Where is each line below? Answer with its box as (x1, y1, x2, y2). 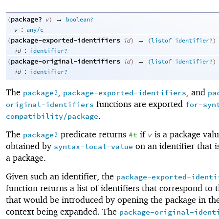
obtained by (6, 140, 54, 151)
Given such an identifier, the (6, 171, 116, 182)
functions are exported (94, 98, 185, 109)
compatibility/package (6, 110, 98, 122)
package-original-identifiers (11, 56, 120, 67)
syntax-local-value (54, 141, 133, 153)
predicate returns (58, 129, 129, 139)
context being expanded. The (6, 206, 119, 217)
